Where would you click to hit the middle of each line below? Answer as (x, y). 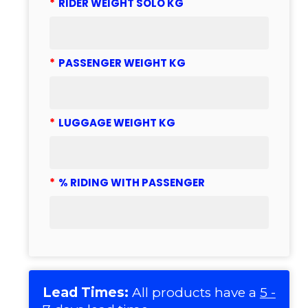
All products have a (194, 293)
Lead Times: (85, 293)
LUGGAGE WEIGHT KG (117, 123)
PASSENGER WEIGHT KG (122, 63)
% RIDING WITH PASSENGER (131, 183)
